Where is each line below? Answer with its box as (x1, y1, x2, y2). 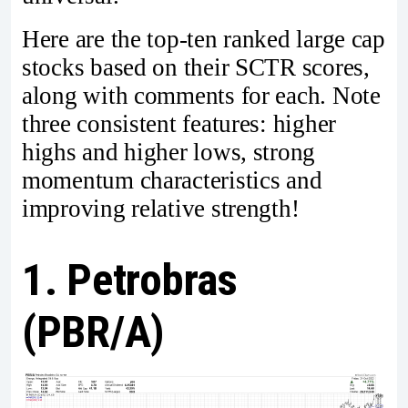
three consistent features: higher (22, 109, 337, 138)
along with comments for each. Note (22, 81, 381, 109)
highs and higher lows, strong (22, 138, 316, 166)
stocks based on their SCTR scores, (22, 53, 370, 81)
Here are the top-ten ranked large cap (22, 25, 385, 53)
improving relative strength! (22, 194, 300, 222)
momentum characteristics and (22, 166, 322, 194)
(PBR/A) (22, 305, 166, 358)
